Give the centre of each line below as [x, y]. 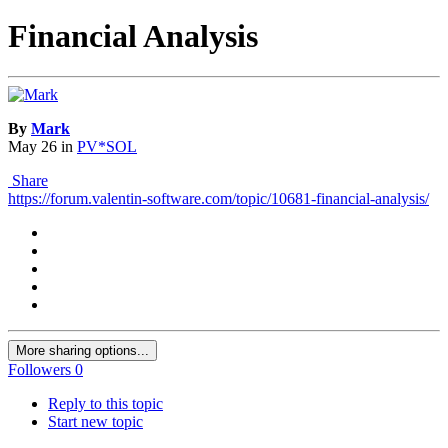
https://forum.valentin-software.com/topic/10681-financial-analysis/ [218, 199]
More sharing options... [82, 351]
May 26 [32, 147]
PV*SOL [107, 147]
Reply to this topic [105, 404]
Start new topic [95, 422]
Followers [39, 370]
